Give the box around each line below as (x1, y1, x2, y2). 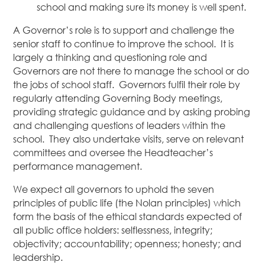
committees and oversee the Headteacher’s (13, 147, 214, 159)
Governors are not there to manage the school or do (13, 65, 250, 77)
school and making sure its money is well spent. (37, 1, 247, 14)
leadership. (13, 251, 63, 264)
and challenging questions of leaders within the (13, 119, 226, 132)
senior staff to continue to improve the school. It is (13, 38, 234, 50)
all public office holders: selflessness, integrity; (13, 224, 213, 237)
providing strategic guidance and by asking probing (13, 106, 251, 118)
